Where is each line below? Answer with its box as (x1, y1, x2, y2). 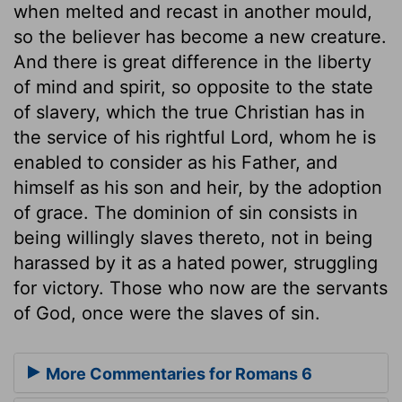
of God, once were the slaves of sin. (13, 301, 320, 324)
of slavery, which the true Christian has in (13, 100, 365, 123)
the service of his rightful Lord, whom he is (13, 126, 376, 148)
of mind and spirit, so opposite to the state (13, 75, 373, 98)
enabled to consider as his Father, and (13, 151, 337, 173)
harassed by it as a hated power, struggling (13, 251, 378, 274)
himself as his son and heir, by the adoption (13, 176, 382, 198)
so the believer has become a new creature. (13, 25, 387, 48)
